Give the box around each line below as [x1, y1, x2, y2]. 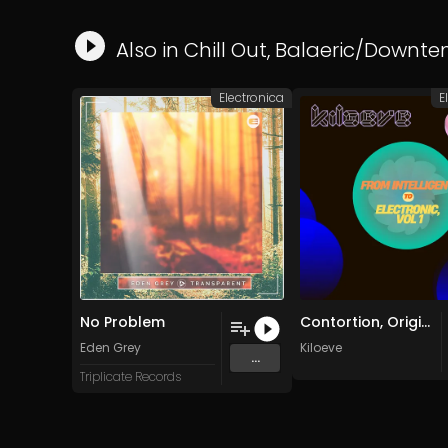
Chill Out [184, 36, 267, 65]
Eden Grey [80, 339, 141, 357]
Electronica [219, 89, 284, 107]
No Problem [80, 312, 165, 333]
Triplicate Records [80, 368, 181, 386]
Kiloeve [300, 339, 342, 357]
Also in [116, 36, 184, 65]
